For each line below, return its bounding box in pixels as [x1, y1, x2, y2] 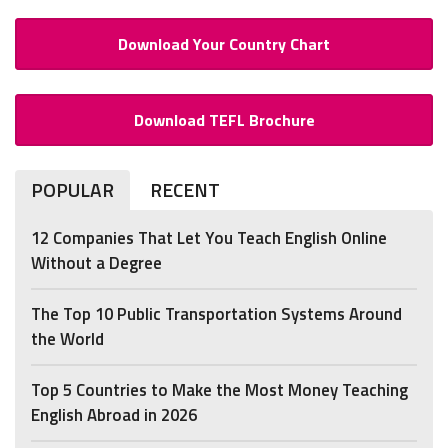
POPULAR [31, 175, 114, 205]
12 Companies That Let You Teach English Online [31, 224, 387, 251]
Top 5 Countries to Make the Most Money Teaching [31, 376, 408, 403]
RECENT [150, 175, 220, 205]
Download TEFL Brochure [133, 107, 315, 132]
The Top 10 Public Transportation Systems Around [31, 300, 402, 327]
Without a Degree [31, 249, 162, 276]
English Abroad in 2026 [31, 401, 197, 428]
